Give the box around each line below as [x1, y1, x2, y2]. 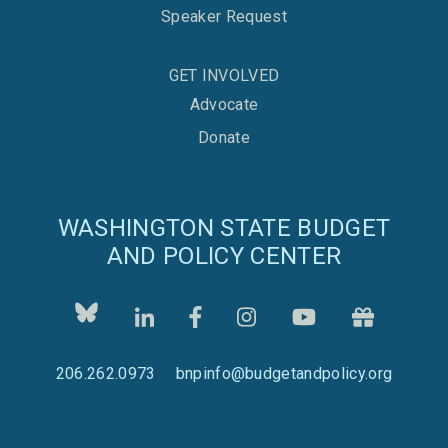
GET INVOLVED [168, 66, 280, 86]
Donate [198, 128, 250, 148]
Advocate [189, 95, 259, 115]
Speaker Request [161, 7, 287, 27]
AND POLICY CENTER [106, 242, 342, 271]
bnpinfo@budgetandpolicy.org [175, 364, 393, 384]
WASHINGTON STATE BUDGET [57, 214, 391, 243]
